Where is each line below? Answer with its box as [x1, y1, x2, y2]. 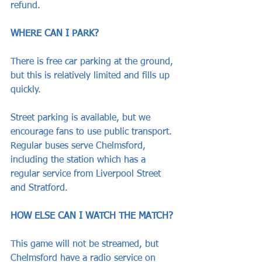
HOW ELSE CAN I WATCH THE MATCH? [11, 211, 173, 221]
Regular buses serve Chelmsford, [11, 141, 149, 151]
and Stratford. [11, 183, 68, 193]
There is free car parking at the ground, [11, 57, 176, 67]
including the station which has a [11, 155, 149, 165]
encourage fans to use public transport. [11, 127, 175, 137]
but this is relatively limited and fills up [11, 71, 173, 81]
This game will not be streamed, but [11, 239, 161, 249]
